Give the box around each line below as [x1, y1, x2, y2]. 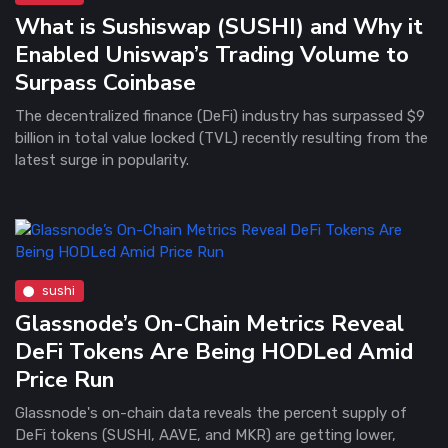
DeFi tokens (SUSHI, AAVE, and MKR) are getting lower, [15, 425, 396, 444]
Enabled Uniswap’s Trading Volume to [15, 38, 409, 70]
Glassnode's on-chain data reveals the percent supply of [15, 403, 407, 422]
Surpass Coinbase [15, 66, 196, 98]
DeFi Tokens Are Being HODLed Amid [15, 335, 413, 367]
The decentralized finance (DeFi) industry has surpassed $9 [15, 106, 425, 125]
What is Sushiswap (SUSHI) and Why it [15, 10, 423, 42]
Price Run [15, 363, 114, 395]
